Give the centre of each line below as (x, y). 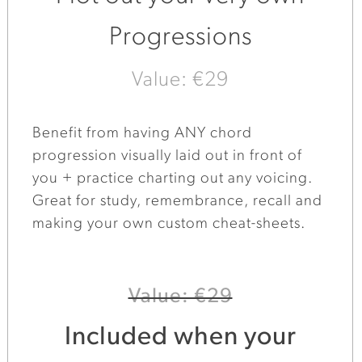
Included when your (180, 337)
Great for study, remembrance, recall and (178, 202)
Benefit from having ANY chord (143, 134)
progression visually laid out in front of (168, 157)
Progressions (180, 38)
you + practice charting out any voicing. (173, 179)
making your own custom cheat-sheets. (169, 225)
